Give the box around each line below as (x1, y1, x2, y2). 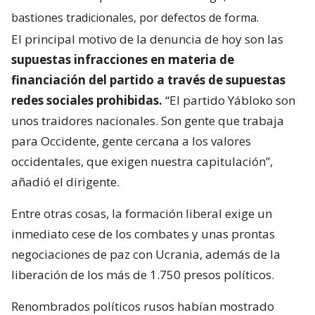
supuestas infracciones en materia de (11, 51, 234, 68)
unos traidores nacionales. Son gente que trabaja (11, 112, 284, 129)
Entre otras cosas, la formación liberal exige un (11, 205, 272, 222)
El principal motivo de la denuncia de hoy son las (11, 31, 283, 48)
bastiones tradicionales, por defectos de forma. (11, 10, 259, 26)
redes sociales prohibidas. (11, 92, 162, 109)
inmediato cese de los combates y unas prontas (11, 226, 275, 243)
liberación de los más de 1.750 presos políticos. (11, 266, 274, 283)
